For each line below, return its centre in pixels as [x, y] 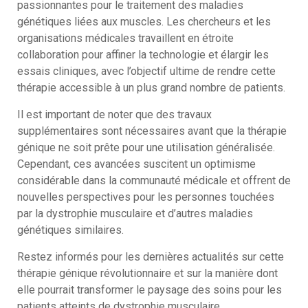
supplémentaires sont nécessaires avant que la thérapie [152, 131]
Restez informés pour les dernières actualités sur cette [151, 256]
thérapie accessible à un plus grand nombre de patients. [151, 87]
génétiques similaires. [70, 230]
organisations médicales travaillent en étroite [125, 38]
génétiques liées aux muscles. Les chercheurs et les [144, 21]
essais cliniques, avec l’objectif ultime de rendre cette [146, 71]
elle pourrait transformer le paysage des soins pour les [150, 289]
